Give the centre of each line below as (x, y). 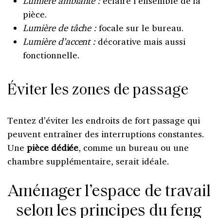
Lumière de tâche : (60, 27)
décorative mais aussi (140, 41)
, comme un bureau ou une (134, 147)
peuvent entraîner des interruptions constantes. (106, 134)
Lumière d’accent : (59, 41)
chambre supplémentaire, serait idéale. (88, 161)
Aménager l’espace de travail (109, 192)
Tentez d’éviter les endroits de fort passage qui (104, 120)
